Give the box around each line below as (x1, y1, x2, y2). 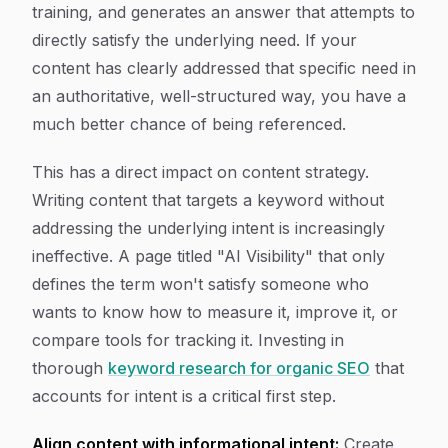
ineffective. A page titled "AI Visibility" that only (32, 246, 385, 266)
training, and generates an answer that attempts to (32, 2, 415, 22)
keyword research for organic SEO (108, 358, 370, 378)
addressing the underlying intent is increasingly (32, 218, 385, 238)
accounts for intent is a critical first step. (32, 386, 336, 406)
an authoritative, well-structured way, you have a (32, 86, 406, 106)
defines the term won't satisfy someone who (32, 274, 369, 294)
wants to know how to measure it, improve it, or (32, 302, 398, 322)
